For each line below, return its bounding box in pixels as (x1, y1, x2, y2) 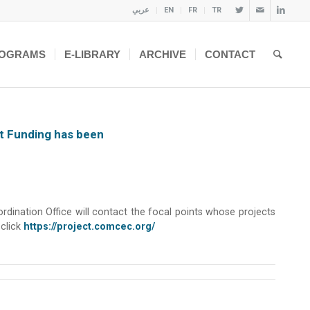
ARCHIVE (139, 48, 187, 60)
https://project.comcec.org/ (24, 221, 155, 233)
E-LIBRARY (64, 48, 121, 60)
